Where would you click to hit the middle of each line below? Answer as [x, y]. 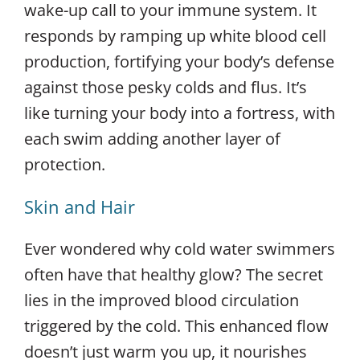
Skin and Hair [80, 206]
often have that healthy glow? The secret [174, 274]
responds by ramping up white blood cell [175, 35]
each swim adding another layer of [152, 138]
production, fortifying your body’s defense [179, 61]
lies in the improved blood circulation [162, 300]
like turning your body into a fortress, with [180, 112]
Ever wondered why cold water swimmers [180, 248]
